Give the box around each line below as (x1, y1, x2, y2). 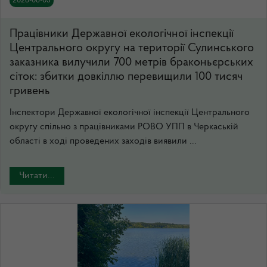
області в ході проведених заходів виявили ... (10, 136, 197, 146)
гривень (10, 85, 50, 97)
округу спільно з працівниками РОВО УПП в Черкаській (10, 122, 238, 132)
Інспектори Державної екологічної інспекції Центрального (10, 108, 250, 117)
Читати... (19, 171, 55, 181)
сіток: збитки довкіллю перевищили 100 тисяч (10, 71, 243, 83)
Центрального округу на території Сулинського (10, 42, 254, 54)
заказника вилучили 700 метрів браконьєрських (10, 57, 253, 69)
